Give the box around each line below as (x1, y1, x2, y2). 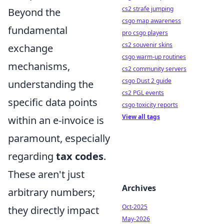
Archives (122, 182, 156, 193)
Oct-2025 (122, 202, 147, 211)
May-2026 (122, 214, 150, 223)
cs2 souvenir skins (122, 40, 172, 49)
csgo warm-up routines (122, 52, 186, 61)
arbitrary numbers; (8, 185, 95, 199)
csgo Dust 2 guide (122, 76, 171, 85)
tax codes (56, 149, 103, 163)
